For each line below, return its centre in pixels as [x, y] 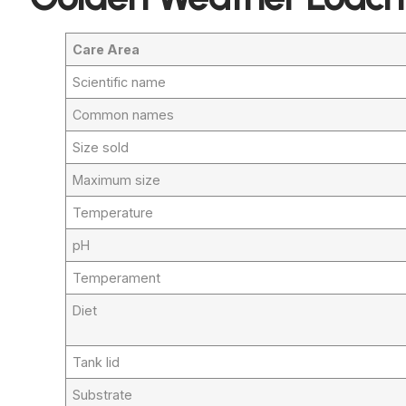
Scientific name [120, 82]
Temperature [113, 212]
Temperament [117, 277]
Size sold [101, 147]
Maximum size [117, 179]
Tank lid [97, 362]
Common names [124, 114]
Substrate [103, 394]
